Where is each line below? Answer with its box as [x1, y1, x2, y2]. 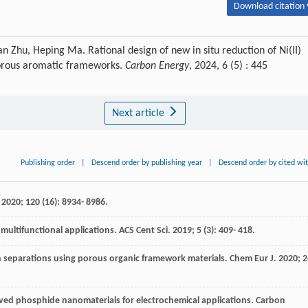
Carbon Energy [125, 60, 189, 71]
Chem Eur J [230, 253, 274, 264]
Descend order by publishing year [91, 158, 203, 167]
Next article [111, 107, 167, 119]
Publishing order [21, 158, 76, 167]
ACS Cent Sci [119, 225, 168, 236]
